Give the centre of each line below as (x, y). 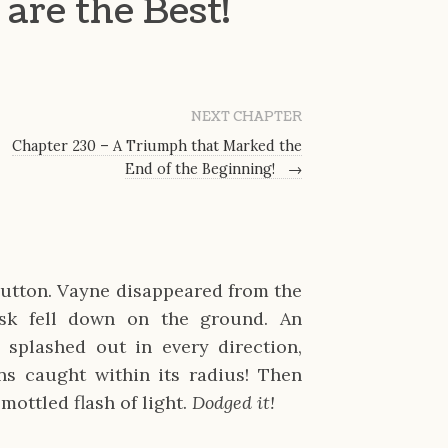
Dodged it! (234, 403)
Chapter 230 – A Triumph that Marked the (157, 145)
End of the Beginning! (202, 168)
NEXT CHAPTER (247, 116)
